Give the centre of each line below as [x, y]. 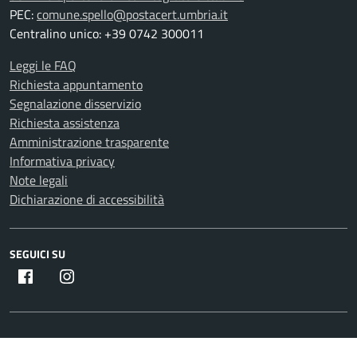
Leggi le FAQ [43, 66]
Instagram [103, 276]
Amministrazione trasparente [89, 142]
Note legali [39, 180]
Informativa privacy [62, 161]
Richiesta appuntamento [76, 85]
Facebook [59, 276]
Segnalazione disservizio [75, 104]
